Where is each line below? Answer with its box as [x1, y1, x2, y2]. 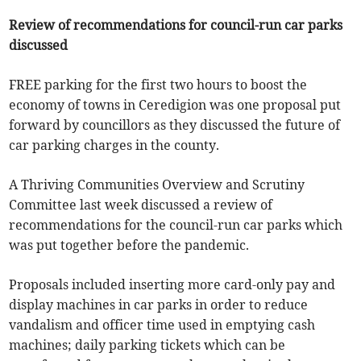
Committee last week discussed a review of [9, 197, 273, 214]
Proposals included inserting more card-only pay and [9, 276, 336, 293]
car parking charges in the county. [9, 137, 220, 154]
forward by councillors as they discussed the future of [9, 117, 341, 134]
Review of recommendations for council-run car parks [9, 17, 343, 34]
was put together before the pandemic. [9, 237, 250, 254]
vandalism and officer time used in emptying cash [9, 317, 316, 334]
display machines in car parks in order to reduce [9, 297, 309, 313]
